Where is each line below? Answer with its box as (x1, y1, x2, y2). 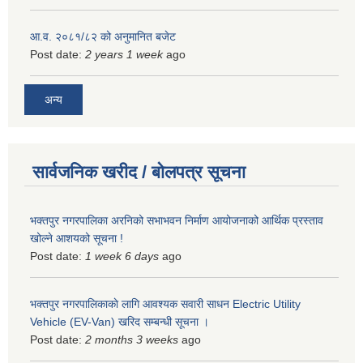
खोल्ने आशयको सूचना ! (30, 232, 123, 246)
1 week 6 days (85, 250, 159, 263)
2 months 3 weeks (85, 333, 178, 347)
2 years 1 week (85, 47, 163, 61)
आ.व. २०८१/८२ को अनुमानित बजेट (30, 29, 176, 43)
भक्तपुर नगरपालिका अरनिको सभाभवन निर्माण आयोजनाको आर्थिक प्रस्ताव (30, 214, 323, 228)
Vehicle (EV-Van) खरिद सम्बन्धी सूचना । (30, 315, 209, 329)
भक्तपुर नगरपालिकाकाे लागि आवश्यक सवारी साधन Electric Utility (30, 297, 301, 311)
